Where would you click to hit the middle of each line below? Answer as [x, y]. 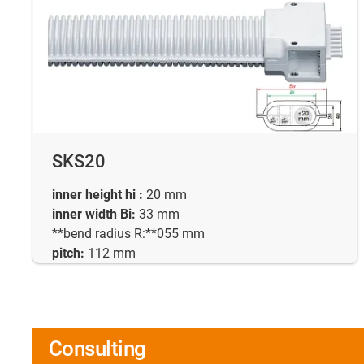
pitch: [68, 253]
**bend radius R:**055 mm [128, 233]
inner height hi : [97, 194]
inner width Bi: [94, 214]
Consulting [97, 348]
